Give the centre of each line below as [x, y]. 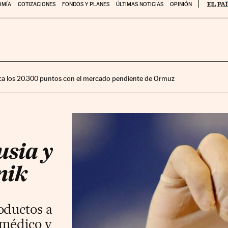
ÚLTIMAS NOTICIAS [139, 4]
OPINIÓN [181, 4]
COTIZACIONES [36, 4]
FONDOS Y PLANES [85, 4]
